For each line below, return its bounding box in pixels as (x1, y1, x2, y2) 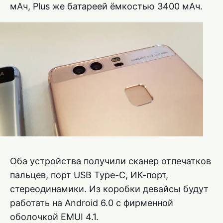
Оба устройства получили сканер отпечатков (10, 156, 211, 167)
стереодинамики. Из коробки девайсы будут (10, 184, 209, 195)
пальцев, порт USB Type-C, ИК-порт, (10, 170, 168, 181)
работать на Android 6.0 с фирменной (10, 198, 173, 209)
